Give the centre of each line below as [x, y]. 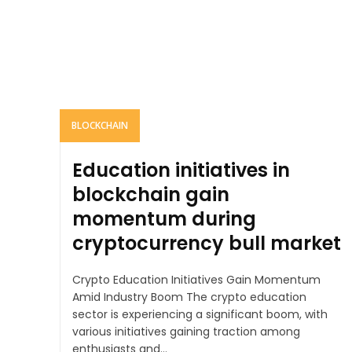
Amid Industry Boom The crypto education [189, 297]
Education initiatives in [181, 170]
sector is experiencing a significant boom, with [200, 314]
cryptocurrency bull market [207, 243]
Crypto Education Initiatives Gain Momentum [196, 279]
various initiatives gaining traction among [186, 331]
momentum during [164, 218]
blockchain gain [151, 194]
